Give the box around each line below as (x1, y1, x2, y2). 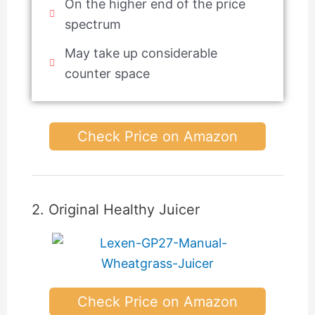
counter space (65, 65, 150, 81)
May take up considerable (65, 45, 218, 60)
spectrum (65, 16, 122, 32)
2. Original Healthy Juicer (31, 200, 200, 218)
